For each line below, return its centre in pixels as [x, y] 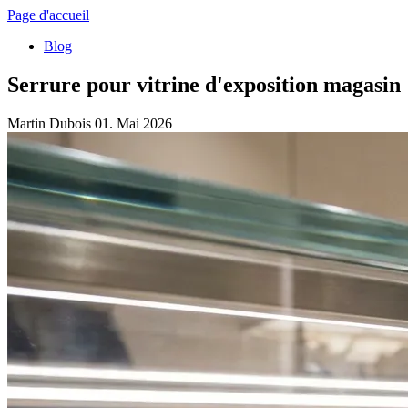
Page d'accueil [48, 15]
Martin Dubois [51, 123]
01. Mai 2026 [133, 123]
